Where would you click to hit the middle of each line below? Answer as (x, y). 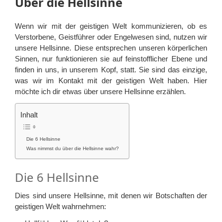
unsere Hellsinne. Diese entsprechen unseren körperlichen (111, 48)
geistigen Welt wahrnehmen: (60, 206)
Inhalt (29, 114)
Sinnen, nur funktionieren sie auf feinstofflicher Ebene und (111, 58)
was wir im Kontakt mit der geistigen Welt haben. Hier (111, 80)
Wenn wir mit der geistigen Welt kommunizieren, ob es (111, 26)
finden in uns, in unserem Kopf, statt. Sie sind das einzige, (111, 69)
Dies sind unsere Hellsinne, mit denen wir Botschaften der (111, 195)
